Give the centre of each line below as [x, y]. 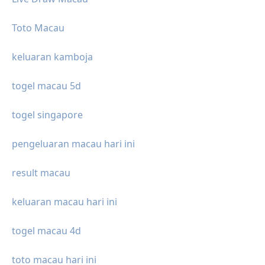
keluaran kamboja [52, 57]
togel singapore [47, 115]
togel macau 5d [46, 86]
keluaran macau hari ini [64, 202]
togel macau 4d [46, 231]
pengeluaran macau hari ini [73, 144]
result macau [41, 173]
